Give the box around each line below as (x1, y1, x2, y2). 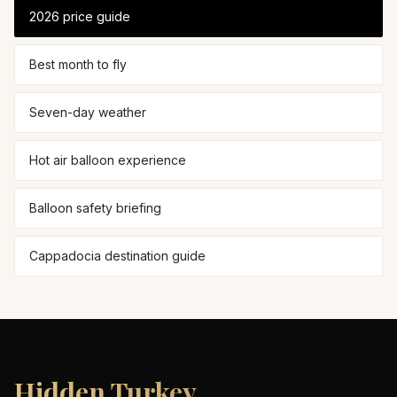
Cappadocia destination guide (29, 248, 206, 263)
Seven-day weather (29, 105, 146, 120)
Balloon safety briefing (29, 200, 161, 215)
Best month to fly (29, 57, 127, 72)
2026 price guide (29, 9, 130, 24)
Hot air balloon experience (29, 152, 186, 167)
